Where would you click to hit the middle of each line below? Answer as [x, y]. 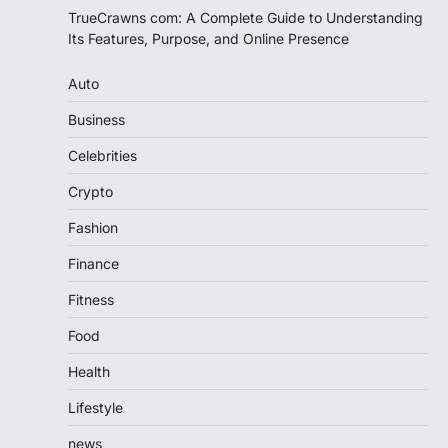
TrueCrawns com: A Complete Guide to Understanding [245, 17]
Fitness [91, 299]
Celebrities [102, 155]
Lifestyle [95, 407]
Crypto [90, 191]
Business [96, 119]
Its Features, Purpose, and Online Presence [208, 38]
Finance [93, 263]
